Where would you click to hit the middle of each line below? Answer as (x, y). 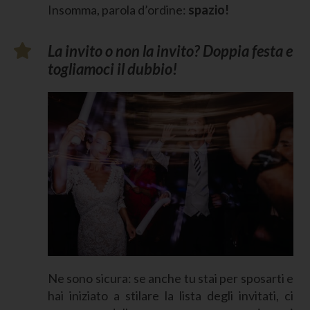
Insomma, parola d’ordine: (118, 10)
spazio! (208, 10)
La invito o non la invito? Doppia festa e (170, 51)
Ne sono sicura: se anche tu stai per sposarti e (170, 278)
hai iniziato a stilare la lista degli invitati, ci (170, 295)
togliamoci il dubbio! (112, 69)
